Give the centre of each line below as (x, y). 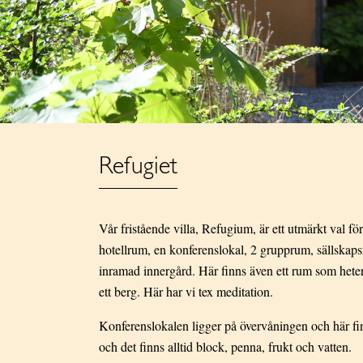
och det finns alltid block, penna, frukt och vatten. (225, 347)
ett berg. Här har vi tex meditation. (186, 292)
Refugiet (138, 168)
